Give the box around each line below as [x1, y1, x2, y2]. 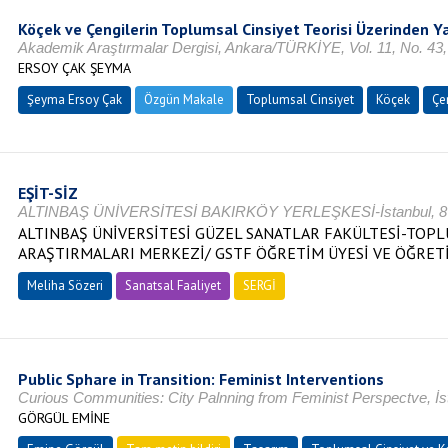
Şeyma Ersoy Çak [26, 91, 122, 108]
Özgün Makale [143, 91, 224, 108]
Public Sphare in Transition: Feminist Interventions [17, 369, 384, 389]
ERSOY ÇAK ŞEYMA [17, 59, 131, 77]
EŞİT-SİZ [17, 183, 78, 203]
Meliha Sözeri [26, 277, 103, 294]
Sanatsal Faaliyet [124, 277, 221, 294]
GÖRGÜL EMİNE [17, 409, 110, 427]
